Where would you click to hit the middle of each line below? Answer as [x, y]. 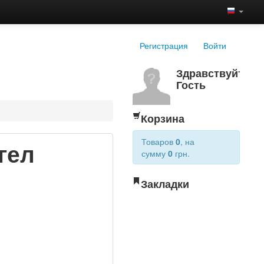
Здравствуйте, [214, 73]
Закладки [165, 184]
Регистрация [164, 45]
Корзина [163, 118]
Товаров [159, 141]
